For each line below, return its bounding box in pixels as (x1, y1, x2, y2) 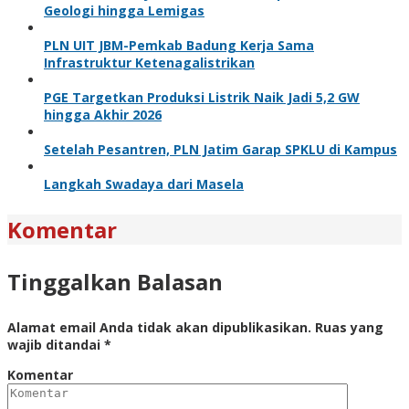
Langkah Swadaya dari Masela (44, 174, 244, 193)
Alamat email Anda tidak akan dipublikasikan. (7, 318, 311, 336)
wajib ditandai (7, 335, 104, 353)
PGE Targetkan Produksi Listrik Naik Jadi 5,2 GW (44, 88, 360, 106)
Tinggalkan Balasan (7, 266, 223, 297)
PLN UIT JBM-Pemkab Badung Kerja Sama (44, 36, 314, 54)
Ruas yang (315, 318, 383, 336)
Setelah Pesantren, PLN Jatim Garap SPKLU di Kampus (44, 140, 397, 158)
